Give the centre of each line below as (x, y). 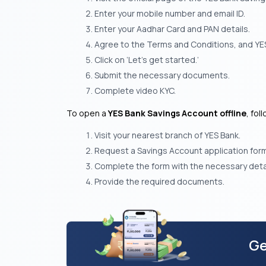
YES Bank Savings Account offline (177, 113)
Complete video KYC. (135, 91)
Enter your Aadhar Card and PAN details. (172, 29)
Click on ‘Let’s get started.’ (147, 60)
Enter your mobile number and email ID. (170, 13)
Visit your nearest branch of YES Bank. (167, 135)
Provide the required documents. (159, 181)
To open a (87, 113)
